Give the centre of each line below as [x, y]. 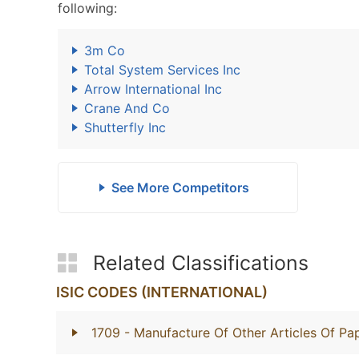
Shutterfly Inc [125, 127]
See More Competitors [180, 188]
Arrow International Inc [153, 89]
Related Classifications [201, 263]
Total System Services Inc [162, 70]
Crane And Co [127, 108]
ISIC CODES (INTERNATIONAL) [162, 292]
